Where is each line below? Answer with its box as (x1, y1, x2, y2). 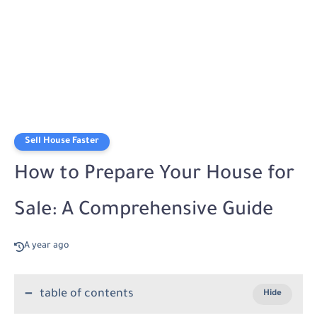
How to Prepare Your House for (14, 165, 294, 186)
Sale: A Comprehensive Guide (14, 201, 273, 222)
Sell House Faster (25, 137, 99, 146)
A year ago (24, 241, 69, 251)
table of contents (40, 287, 134, 301)
